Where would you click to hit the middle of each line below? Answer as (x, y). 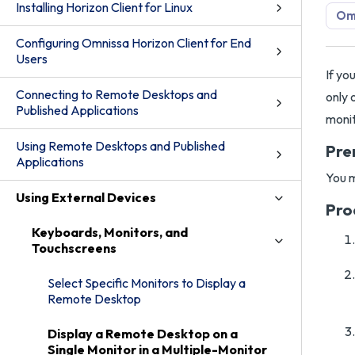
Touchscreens (74, 248)
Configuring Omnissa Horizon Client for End (134, 43)
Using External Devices (86, 197)
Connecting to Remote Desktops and (116, 94)
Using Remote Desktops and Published (120, 146)
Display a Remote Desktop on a (143, 334)
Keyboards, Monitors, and (110, 232)
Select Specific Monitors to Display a (147, 283)
